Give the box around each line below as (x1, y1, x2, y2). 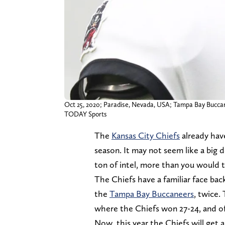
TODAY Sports (64, 110, 107, 119)
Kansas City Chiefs (111, 130, 180, 141)
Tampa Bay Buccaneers (109, 188, 194, 199)
